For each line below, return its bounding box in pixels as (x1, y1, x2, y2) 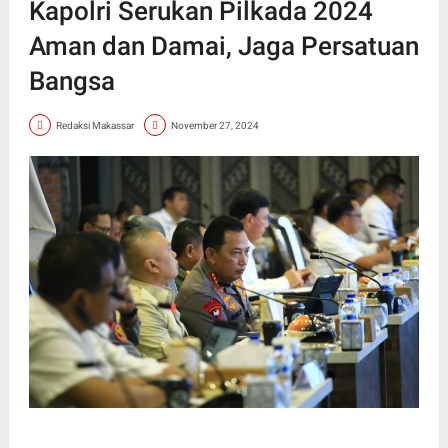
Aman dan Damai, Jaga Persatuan (28, 31, 419, 62)
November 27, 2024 (170, 119, 259, 131)
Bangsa (28, 66, 115, 97)
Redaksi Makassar (55, 119, 134, 131)
